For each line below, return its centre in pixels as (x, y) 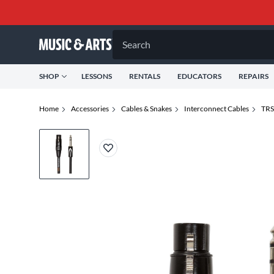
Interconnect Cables (217, 109)
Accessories (90, 109)
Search (136, 44)
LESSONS (97, 76)
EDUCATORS (199, 76)
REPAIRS (254, 76)
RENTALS (145, 76)
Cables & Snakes (146, 109)
